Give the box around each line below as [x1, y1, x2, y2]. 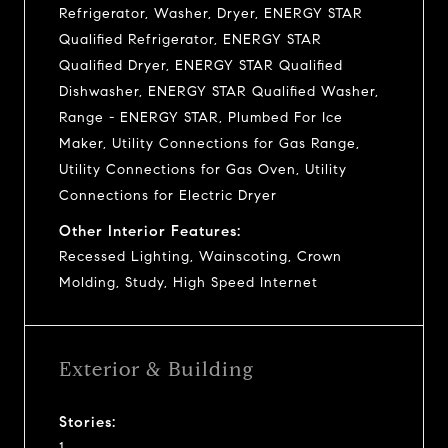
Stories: [59, 412, 116, 431]
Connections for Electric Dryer [59, 186, 277, 204]
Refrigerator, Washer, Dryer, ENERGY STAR [59, 4, 363, 22]
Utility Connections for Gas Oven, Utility [59, 160, 347, 178]
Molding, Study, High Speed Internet [59, 273, 318, 291]
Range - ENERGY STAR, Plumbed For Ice [59, 108, 343, 126]
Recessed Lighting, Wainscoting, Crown [59, 247, 342, 265]
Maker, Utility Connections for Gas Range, [59, 134, 360, 152]
